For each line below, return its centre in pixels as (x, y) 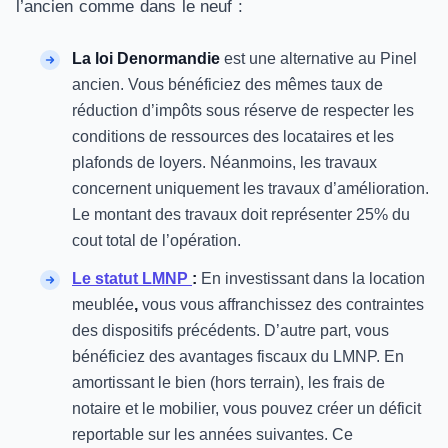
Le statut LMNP (132, 278)
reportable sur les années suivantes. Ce (212, 434)
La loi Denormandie (146, 58)
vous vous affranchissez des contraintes (283, 304)
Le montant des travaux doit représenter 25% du (241, 214)
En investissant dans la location (313, 278)
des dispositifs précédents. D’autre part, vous (230, 330)
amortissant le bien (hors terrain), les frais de (228, 382)
